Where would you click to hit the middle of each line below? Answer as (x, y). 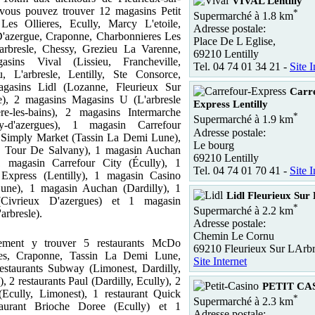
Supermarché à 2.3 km (243, 302)
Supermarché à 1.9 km (243, 120)
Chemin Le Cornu (234, 236)
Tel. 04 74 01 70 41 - (242, 170)
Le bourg (214, 145)
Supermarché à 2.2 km (243, 210)
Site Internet (220, 261)
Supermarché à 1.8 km (243, 16)
